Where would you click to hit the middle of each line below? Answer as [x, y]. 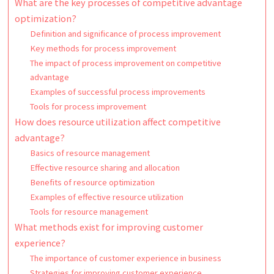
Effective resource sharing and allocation [105, 168]
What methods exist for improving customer [109, 227]
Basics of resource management [90, 153]
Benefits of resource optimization [93, 182]
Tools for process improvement [88, 106]
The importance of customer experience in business [126, 258]
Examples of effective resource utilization [107, 197]
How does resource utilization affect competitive [117, 122]
